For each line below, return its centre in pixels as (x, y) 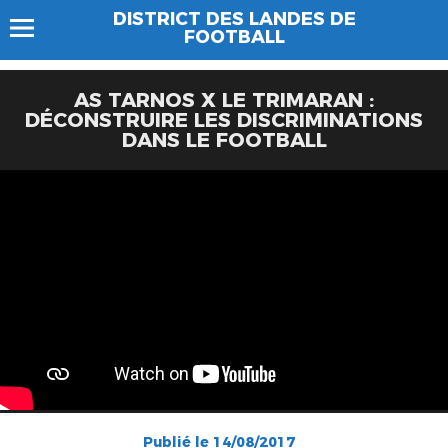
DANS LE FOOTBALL (224, 140)
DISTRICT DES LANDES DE (234, 19)
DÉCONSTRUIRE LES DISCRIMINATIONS (224, 120)
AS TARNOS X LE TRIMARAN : (224, 100)
